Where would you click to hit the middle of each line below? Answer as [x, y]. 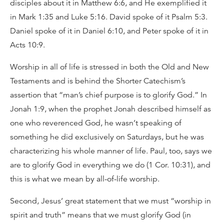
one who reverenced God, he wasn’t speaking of [96, 123]
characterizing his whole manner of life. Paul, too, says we [111, 151]
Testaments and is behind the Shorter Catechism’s [98, 81]
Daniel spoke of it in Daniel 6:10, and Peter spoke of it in [109, 31]
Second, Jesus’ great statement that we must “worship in [110, 201]
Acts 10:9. [27, 45]
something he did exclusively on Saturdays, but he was [107, 137]
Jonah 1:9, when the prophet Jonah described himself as [110, 109]
